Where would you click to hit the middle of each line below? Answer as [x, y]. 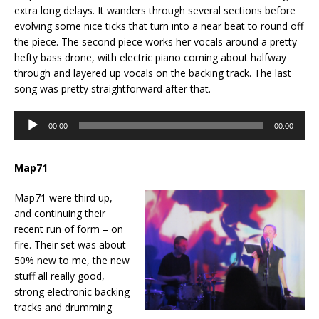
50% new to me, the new [72, 261]
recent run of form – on [69, 229]
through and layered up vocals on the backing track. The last [153, 73]
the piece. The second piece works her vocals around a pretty [156, 42]
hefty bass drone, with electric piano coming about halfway [150, 58]
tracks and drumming [63, 308]
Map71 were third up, [63, 198]
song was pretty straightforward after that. [113, 89]
